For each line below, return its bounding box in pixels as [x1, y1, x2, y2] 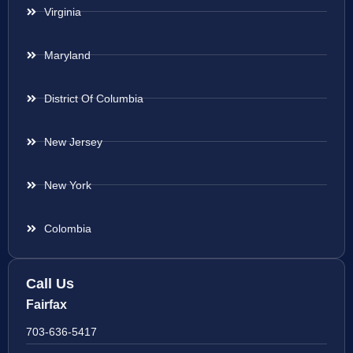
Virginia [43, 5, 81, 18]
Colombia [43, 221, 91, 235]
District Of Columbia [43, 91, 143, 105]
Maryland [43, 48, 91, 61]
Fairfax [26, 297, 67, 311]
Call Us [26, 275, 74, 292]
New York [43, 178, 91, 191]
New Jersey [43, 135, 102, 148]
